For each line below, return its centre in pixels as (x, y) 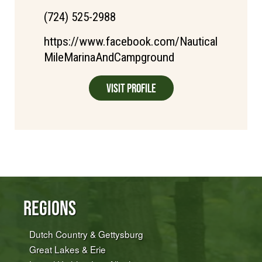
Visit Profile (131, 88)
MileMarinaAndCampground (109, 58)
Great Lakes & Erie (68, 249)
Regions (50, 208)
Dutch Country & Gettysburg (86, 234)
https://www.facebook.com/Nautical (131, 42)
